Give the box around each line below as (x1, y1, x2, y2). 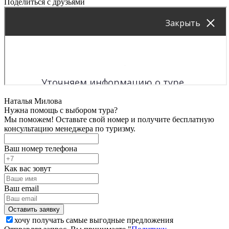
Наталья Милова (4, 96, 62, 105)
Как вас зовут (4, 164, 51, 173)
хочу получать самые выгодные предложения (14, 215, 173, 224)
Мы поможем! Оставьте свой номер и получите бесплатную (4, 114, 214, 124)
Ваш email (4, 184, 39, 193)
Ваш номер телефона (4, 144, 77, 153)
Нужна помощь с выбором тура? (4, 105, 118, 114)
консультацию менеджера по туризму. (4, 124, 135, 133)
